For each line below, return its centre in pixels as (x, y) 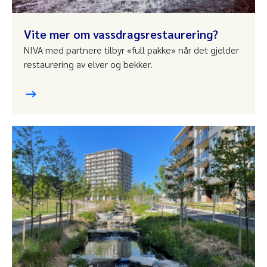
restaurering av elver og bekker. (88, 64)
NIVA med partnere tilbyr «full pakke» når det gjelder (131, 50)
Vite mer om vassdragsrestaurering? (121, 34)
